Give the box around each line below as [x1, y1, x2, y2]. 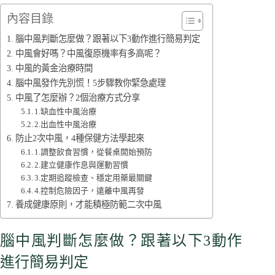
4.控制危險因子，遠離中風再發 [34, 186, 145, 195]
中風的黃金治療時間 [15, 63, 93, 73]
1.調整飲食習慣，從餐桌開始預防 [34, 147, 153, 157]
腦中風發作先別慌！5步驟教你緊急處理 [15, 78, 166, 88]
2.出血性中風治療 [34, 120, 97, 129]
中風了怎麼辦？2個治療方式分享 [15, 93, 140, 103]
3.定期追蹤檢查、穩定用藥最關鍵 [34, 173, 153, 182]
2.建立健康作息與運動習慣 [34, 160, 129, 169]
